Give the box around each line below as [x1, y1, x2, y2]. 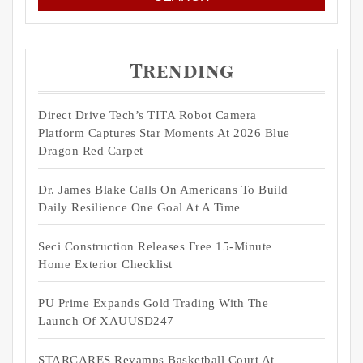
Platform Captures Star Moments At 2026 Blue [38, 126, 290, 139]
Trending [129, 62, 234, 82]
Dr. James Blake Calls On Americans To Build [38, 182, 288, 196]
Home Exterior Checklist [38, 257, 173, 271]
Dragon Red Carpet [38, 143, 143, 157]
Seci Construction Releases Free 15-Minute [38, 239, 272, 253]
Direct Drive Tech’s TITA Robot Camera [38, 108, 257, 122]
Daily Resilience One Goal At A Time [38, 200, 241, 214]
